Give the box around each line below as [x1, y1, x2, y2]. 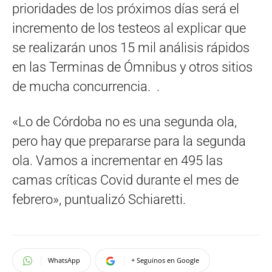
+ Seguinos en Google [131, 256, 199, 265]
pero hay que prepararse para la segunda [12, 134, 246, 149]
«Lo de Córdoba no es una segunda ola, [12, 114, 237, 130]
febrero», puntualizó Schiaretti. [12, 192, 186, 208]
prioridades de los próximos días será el [12, 1, 239, 17]
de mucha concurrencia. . [12, 79, 160, 95]
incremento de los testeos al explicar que [12, 21, 246, 36]
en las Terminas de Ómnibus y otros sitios [12, 59, 253, 75]
